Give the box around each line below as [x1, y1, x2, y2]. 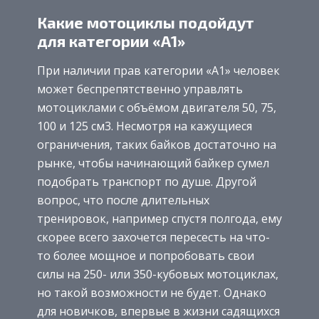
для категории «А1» [37, 31, 185, 50]
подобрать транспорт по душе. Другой [37, 174, 256, 190]
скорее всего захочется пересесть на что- [37, 229, 270, 246]
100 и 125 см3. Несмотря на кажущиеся [37, 118, 252, 135]
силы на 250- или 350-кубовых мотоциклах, [37, 266, 278, 283]
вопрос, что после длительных [37, 192, 209, 209]
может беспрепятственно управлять [37, 81, 243, 98]
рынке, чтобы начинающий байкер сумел [37, 155, 269, 172]
